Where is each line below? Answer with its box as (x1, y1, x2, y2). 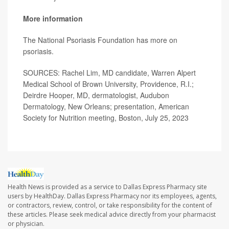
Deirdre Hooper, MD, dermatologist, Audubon (23, 90, 169, 101)
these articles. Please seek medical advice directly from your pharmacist (8, 210, 216, 219)
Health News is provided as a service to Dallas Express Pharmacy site (8, 182, 207, 191)
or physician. (8, 219, 44, 228)
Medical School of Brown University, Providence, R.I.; (23, 79, 194, 89)
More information (23, 13, 83, 24)
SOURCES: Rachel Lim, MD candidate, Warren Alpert (23, 67, 196, 78)
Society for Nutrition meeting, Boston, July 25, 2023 (23, 112, 189, 123)
